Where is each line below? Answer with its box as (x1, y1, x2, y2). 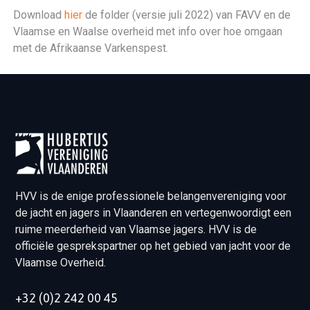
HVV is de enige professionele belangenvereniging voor (15, 190, 286, 203)
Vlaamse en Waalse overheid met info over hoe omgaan (13, 25, 283, 38)
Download (13, 8, 65, 21)
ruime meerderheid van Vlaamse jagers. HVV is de (15, 223, 257, 236)
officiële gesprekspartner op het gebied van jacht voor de (15, 239, 291, 253)
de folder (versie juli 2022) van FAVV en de (85, 8, 291, 21)
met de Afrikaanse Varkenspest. (13, 42, 169, 55)
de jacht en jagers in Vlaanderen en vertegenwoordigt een (15, 206, 291, 219)
